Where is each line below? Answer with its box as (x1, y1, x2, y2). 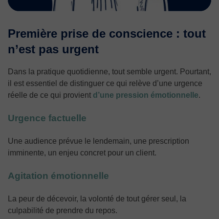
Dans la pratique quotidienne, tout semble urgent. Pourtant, (8, 67, 211, 76)
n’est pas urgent (8, 42, 99, 56)
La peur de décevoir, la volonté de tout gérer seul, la (8, 194, 186, 203)
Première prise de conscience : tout (8, 26, 206, 40)
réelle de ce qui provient (8, 90, 93, 99)
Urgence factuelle (8, 112, 87, 123)
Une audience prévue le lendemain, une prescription (8, 136, 189, 145)
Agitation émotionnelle (8, 170, 109, 181)
